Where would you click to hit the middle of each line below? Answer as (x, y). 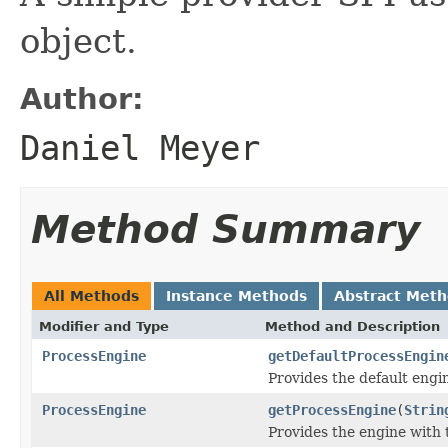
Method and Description (352, 326)
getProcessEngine (332, 409)
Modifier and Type (104, 326)
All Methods (91, 295)
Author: (82, 98)
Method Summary (225, 229)
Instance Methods (236, 295)
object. (78, 40)
